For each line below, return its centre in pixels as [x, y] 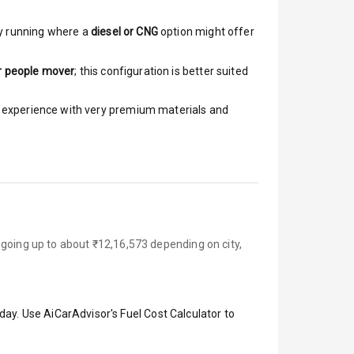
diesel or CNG [124, 32]
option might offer [206, 32]
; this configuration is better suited [161, 71]
